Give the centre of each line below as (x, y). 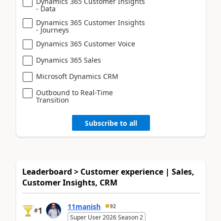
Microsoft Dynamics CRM (77, 76)
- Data (46, 9)
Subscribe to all (111, 123)
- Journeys (53, 30)
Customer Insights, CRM (70, 183)
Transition (53, 100)
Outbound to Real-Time (74, 93)
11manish (84, 206)
